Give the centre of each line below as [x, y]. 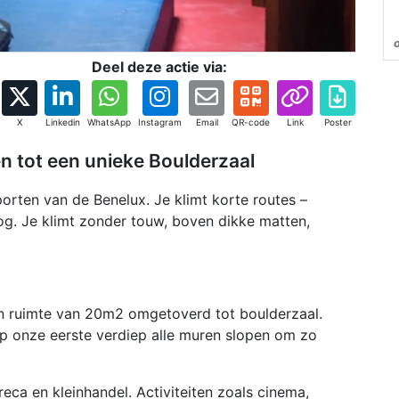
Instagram [160, 122]
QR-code [251, 122]
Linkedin [62, 122]
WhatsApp [109, 122]
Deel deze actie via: [159, 67]
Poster [338, 122]
